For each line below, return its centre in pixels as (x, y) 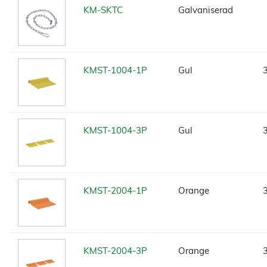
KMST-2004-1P (115, 190)
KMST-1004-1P (115, 70)
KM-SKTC (103, 10)
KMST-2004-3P (115, 251)
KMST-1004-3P (115, 130)
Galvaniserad (206, 10)
